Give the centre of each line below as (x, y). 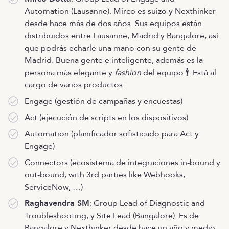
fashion (128, 73)
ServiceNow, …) (54, 187)
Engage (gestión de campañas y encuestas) (104, 101)
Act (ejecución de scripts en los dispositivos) (106, 118)
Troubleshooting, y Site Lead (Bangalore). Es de (112, 216)
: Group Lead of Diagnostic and (147, 203)
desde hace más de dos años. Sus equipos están (113, 24)
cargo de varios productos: (75, 85)
